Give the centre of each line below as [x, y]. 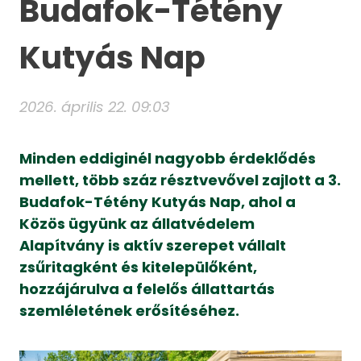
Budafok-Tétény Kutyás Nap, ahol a [158, 201]
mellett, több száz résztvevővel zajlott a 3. [180, 180]
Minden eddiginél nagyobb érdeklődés [168, 158]
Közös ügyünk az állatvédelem [137, 223]
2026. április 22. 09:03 [95, 107]
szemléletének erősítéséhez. [130, 310]
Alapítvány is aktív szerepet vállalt [153, 245]
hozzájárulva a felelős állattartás [147, 288]
